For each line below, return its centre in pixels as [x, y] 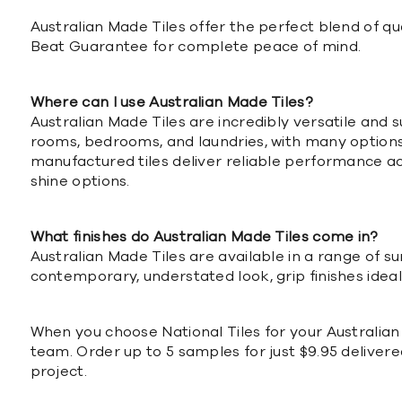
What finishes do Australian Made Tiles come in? [204, 237]
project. [58, 372]
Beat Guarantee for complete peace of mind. [196, 47]
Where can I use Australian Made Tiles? [171, 103]
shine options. [80, 182]
